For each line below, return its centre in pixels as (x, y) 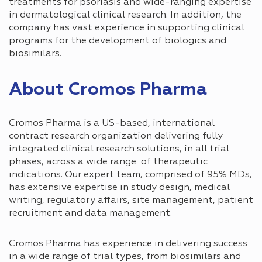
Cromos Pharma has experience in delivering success (128, 244)
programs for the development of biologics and (118, 41)
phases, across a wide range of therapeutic (108, 162)
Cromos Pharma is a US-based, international (112, 123)
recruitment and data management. (90, 213)
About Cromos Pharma (108, 90)
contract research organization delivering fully (116, 136)
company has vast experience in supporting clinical (127, 28)
